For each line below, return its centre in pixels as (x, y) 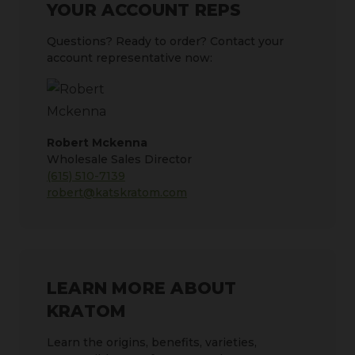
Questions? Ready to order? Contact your (165, 42)
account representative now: (130, 58)
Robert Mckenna (97, 143)
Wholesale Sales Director (119, 160)
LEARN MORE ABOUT (142, 288)
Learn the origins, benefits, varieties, (152, 343)
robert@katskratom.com (117, 193)
